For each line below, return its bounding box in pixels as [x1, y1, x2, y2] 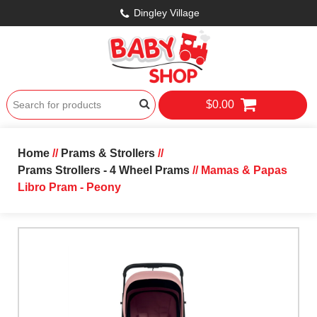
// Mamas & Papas [189, 164, 287, 177]
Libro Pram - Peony [17, 181, 121, 194]
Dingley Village [133, 7, 200, 18]
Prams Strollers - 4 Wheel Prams [17, 164, 190, 177]
